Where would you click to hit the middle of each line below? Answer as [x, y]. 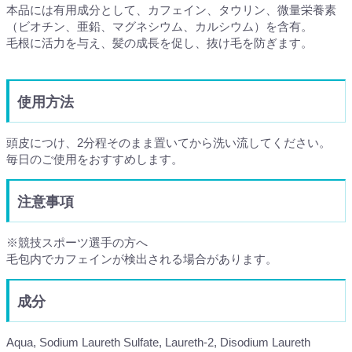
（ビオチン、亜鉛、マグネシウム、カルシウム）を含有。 [159, 26]
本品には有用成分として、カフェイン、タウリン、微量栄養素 [171, 9]
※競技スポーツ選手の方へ [77, 242]
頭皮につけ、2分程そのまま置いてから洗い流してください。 [169, 142]
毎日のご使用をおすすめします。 [95, 159]
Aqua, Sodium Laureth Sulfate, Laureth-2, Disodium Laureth [158, 342]
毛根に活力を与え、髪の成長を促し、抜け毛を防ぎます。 [159, 42]
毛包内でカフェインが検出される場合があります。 [142, 258]
